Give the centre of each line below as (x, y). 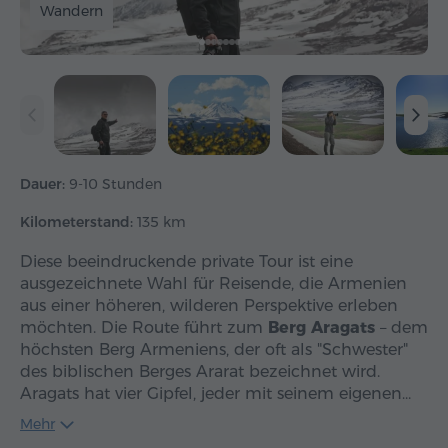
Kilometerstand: (78, 222)
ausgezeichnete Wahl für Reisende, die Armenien (213, 284)
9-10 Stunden (115, 184)
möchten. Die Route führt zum (144, 328)
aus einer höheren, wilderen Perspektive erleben (209, 306)
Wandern (71, 11)
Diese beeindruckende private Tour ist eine (186, 262)
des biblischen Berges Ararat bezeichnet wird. (200, 372)
